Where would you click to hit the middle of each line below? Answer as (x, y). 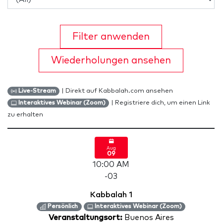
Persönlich (62, 207)
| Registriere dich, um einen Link (161, 103)
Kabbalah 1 (111, 195)
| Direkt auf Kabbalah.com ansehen (117, 91)
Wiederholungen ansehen (111, 60)
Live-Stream (37, 91)
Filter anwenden (111, 37)
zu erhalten (25, 115)
